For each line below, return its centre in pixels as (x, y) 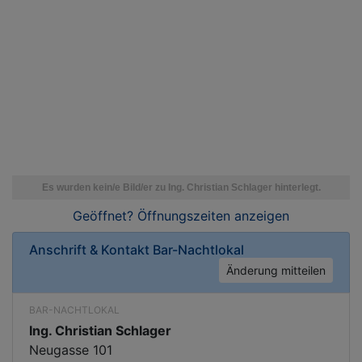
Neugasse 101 (71, 350)
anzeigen (260, 216)
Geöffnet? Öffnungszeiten (152, 216)
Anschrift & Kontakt (91, 250)
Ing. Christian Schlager (100, 330)
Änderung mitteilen (276, 270)
